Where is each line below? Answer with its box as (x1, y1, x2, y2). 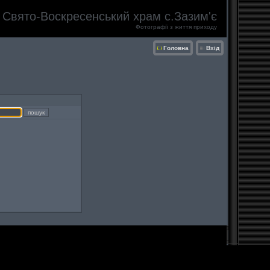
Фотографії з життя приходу (136, 24, 217, 30)
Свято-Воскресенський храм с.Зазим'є (2, 10, 217, 23)
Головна (163, 45, 189, 51)
